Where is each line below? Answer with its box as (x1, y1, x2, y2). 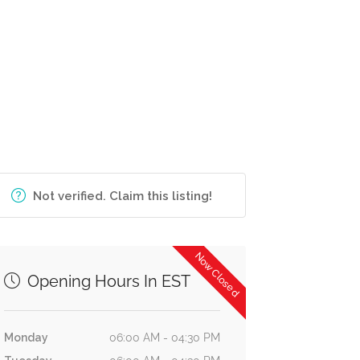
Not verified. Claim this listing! (33, 189, 213, 203)
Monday (3, 331, 48, 344)
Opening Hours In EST (22, 272, 190, 291)
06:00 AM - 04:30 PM (108, 331, 220, 344)
